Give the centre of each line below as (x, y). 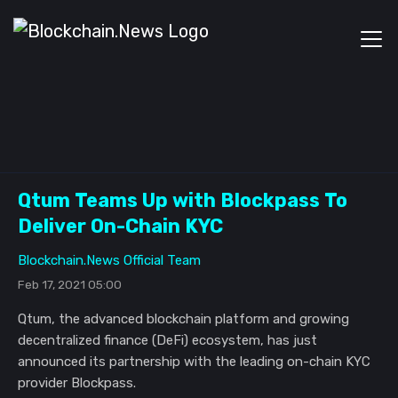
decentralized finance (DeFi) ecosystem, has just (167, 340)
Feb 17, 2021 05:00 (70, 284)
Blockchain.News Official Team (109, 260)
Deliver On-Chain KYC (120, 226)
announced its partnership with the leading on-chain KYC (194, 362)
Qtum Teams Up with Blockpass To (183, 200)
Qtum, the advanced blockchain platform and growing (183, 319)
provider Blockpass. (77, 383)
